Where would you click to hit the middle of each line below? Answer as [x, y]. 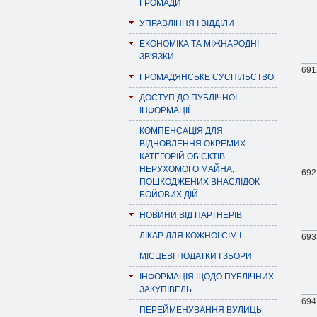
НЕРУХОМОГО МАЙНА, [187, 169]
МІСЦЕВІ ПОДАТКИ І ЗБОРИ [196, 256]
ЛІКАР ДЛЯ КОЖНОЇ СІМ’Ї [190, 236]
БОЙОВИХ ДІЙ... [172, 195]
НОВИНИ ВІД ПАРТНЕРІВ [191, 215]
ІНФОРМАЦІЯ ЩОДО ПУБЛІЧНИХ [207, 277]
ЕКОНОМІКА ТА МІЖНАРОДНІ [199, 44]
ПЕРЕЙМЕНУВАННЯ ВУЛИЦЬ [201, 310]
